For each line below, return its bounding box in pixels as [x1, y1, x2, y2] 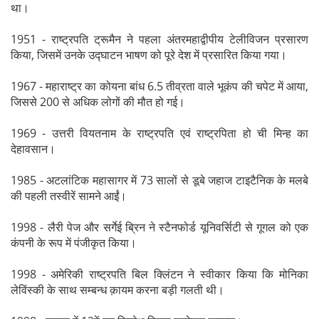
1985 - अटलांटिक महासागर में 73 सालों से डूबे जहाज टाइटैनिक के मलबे [11, 172, 308, 188]
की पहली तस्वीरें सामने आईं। [11, 187, 127, 204]
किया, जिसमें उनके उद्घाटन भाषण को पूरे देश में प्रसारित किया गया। [11, 46, 287, 63]
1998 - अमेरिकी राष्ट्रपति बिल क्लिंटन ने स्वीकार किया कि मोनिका [11, 266, 308, 282]
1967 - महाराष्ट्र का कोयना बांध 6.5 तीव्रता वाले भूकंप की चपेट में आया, [11, 78, 308, 94]
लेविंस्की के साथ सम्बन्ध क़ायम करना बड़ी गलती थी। [11, 281, 224, 298]
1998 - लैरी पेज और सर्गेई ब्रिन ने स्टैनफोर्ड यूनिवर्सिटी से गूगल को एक [11, 219, 308, 235]
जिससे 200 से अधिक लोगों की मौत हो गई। [11, 93, 185, 110]
